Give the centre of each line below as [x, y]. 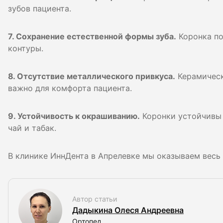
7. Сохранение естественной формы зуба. [92, 36]
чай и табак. [32, 128]
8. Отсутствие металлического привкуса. [92, 76]
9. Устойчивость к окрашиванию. [74, 116]
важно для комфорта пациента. [70, 88]
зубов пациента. [40, 8]
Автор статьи [95, 199]
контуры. [26, 48]
